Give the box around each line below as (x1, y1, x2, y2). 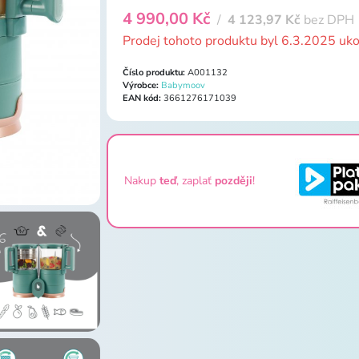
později (215, 173, 252, 189)
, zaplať (176, 173, 215, 189)
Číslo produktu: (123, 66, 185, 79)
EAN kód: (123, 91, 161, 104)
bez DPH (301, 10, 354, 29)
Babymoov (161, 79, 205, 91)
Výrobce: (123, 79, 159, 91)
